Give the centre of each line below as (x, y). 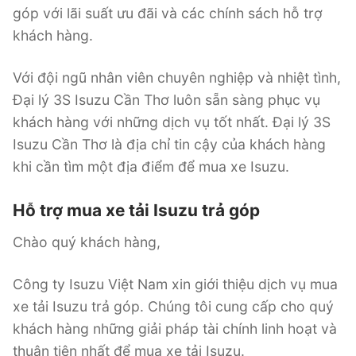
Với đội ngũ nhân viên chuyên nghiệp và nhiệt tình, (177, 77)
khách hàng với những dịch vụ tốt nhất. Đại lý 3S (172, 122)
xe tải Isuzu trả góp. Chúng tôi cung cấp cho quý (173, 306)
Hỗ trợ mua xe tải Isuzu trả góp (136, 210)
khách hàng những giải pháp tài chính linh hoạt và (175, 328)
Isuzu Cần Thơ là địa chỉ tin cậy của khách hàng (169, 144)
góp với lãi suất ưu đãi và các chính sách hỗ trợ (168, 13)
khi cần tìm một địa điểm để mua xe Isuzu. (151, 166)
